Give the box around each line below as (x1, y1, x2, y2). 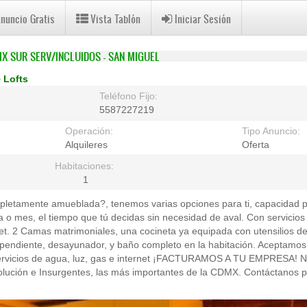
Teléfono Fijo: (99, 90, 160, 101)
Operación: (65, 125, 116, 136)
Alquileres (65, 139, 108, 150)
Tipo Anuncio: (242, 125, 304, 136)
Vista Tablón (90, 12, 140, 26)
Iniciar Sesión (175, 12, 231, 26)
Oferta (242, 139, 270, 150)
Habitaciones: (54, 160, 116, 171)
